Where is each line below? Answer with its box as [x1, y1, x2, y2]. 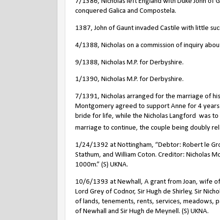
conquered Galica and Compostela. [75, 7, 176, 15]
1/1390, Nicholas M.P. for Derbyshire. [75, 76, 184, 83]
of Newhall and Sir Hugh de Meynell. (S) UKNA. [75, 207, 209, 215]
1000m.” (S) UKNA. [75, 161, 128, 168]
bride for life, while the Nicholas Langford [75, 112, 197, 120]
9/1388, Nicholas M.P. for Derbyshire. [75, 58, 184, 66]
